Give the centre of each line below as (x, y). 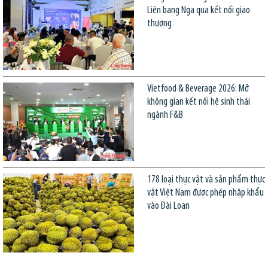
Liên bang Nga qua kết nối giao (198, 11)
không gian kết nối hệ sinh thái (198, 102)
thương (159, 24)
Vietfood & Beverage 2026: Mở (198, 89)
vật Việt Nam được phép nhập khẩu (205, 193)
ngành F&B (165, 115)
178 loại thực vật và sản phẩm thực (206, 180)
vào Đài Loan (168, 206)
